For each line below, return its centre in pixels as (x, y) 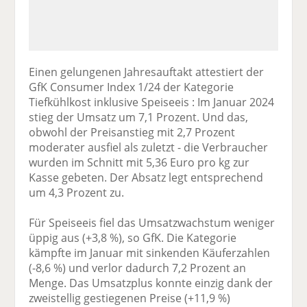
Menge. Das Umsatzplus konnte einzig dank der (151, 283)
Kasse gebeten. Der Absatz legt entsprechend (146, 177)
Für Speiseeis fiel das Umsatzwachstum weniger (152, 222)
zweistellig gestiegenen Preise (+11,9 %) (130, 298)
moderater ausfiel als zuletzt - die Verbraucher (149, 147)
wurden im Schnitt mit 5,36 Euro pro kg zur (139, 162)
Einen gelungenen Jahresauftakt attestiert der (147, 72)
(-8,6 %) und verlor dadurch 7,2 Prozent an (138, 268)
